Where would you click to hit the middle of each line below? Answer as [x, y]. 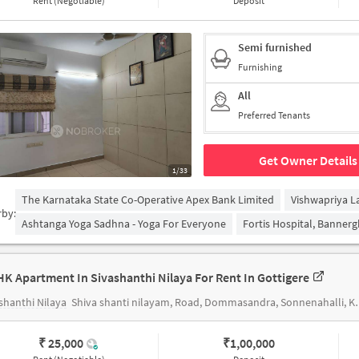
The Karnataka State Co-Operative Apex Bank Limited [148, 200]
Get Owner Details [308, 160]
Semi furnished [275, 47]
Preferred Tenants [274, 115]
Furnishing [260, 67]
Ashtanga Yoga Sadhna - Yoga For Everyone [124, 224]
